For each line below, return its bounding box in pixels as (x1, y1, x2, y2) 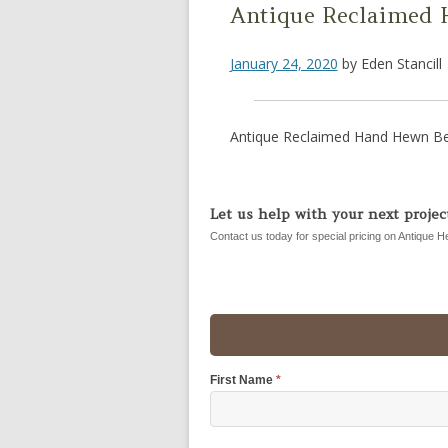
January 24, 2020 (229, 53, 338, 73)
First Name (209, 372, 276, 387)
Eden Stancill (360, 53, 442, 73)
